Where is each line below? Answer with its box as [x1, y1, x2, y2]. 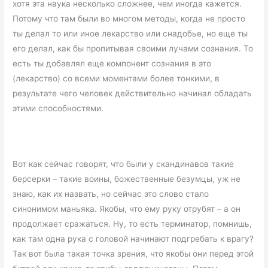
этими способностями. [13, 103, 104, 113]
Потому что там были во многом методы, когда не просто [13, 13, 246, 23]
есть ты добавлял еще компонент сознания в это [13, 58, 212, 68]
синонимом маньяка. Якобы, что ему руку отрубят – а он [13, 204, 241, 214]
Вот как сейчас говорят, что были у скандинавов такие [13, 159, 234, 169]
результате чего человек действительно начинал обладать [13, 88, 252, 98]
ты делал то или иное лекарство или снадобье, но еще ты [13, 28, 248, 38]
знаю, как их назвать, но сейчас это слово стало [13, 189, 209, 199]
